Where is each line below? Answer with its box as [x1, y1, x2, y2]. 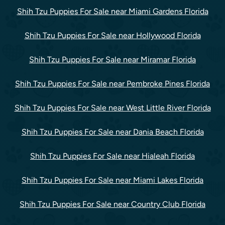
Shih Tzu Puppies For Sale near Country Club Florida [20, 199, 205, 209]
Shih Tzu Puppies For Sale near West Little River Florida [14, 103, 211, 113]
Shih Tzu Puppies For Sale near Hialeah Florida [30, 151, 195, 161]
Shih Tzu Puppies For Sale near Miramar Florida [29, 55, 196, 64]
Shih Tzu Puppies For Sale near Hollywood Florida [24, 31, 201, 40]
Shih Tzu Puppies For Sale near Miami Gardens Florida [17, 7, 208, 16]
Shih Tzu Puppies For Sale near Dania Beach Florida [21, 127, 204, 137]
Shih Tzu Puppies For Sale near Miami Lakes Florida [22, 175, 203, 185]
